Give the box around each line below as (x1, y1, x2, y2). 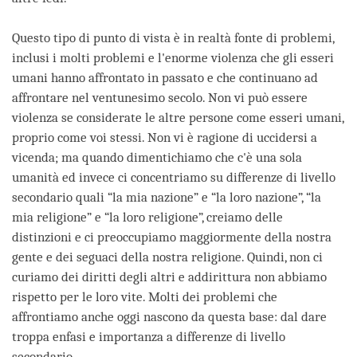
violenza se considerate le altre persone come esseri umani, (12, 110, 343, 126)
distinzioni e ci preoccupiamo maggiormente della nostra (12, 229, 331, 245)
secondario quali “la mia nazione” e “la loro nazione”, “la (12, 190, 321, 206)
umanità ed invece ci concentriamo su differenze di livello (12, 170, 335, 186)
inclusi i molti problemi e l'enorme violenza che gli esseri (12, 50, 334, 66)
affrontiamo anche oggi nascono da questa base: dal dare (12, 309, 327, 325)
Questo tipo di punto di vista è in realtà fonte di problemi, (12, 30, 334, 46)
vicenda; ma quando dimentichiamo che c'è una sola (12, 150, 302, 166)
